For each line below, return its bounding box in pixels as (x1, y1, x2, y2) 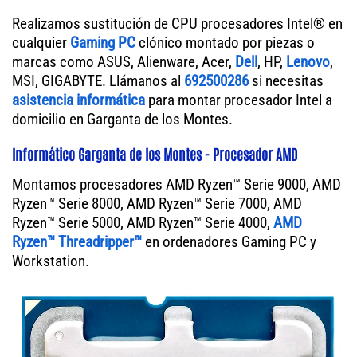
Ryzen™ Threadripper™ (12, 233, 142, 252)
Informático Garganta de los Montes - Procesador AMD (12, 144, 297, 164)
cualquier (12, 33, 70, 53)
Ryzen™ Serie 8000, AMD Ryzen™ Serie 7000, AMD (12, 194, 302, 214)
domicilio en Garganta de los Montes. (12, 110, 233, 129)
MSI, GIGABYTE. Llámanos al (12, 72, 184, 91)
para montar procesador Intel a (145, 91, 332, 110)
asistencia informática (12, 91, 145, 110)
